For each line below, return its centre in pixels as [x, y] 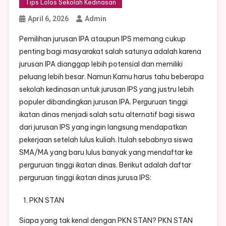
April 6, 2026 [48, 19]
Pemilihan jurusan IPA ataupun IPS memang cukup [102, 39]
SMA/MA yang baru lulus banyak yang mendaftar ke [106, 153]
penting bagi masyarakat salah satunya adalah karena [110, 52]
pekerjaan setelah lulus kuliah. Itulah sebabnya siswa [106, 140]
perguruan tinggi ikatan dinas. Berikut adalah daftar [105, 165]
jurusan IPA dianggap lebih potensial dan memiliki [101, 64]
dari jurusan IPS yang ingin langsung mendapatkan [103, 127]
